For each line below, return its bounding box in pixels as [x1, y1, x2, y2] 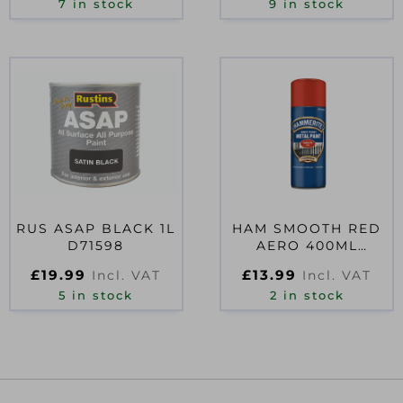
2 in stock [269, 288, 345, 302]
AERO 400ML [255, 237, 358, 254]
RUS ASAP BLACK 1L [16, 219, 176, 237]
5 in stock [58, 288, 134, 302]
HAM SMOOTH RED [232, 219, 382, 237]
